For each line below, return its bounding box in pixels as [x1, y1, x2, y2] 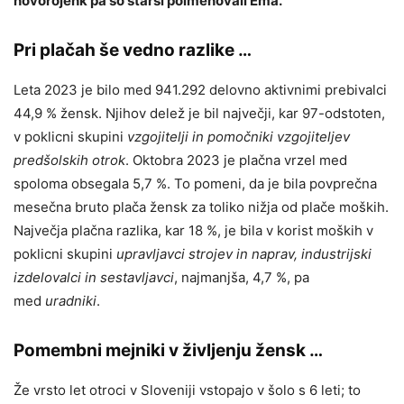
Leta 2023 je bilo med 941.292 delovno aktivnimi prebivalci [14, 80, 387, 98]
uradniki [45, 291, 96, 309]
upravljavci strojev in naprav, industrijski [116, 244, 372, 262]
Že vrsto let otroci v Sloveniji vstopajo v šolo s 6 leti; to [14, 381, 361, 399]
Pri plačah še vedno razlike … [14, 39, 252, 60]
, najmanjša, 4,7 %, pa [174, 268, 309, 286]
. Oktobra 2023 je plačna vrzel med [125, 151, 347, 169]
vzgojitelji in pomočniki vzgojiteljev [127, 127, 350, 145]
